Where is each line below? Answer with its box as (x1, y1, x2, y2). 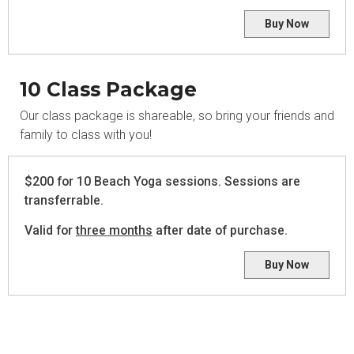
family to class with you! (20, 127, 152, 142)
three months (76, 223, 153, 238)
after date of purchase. (153, 223, 291, 238)
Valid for (24, 223, 76, 238)
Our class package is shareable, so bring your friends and (20, 108, 334, 123)
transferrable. (24, 193, 107, 208)
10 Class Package (20, 77, 197, 101)
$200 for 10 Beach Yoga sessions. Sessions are (24, 174, 300, 189)
